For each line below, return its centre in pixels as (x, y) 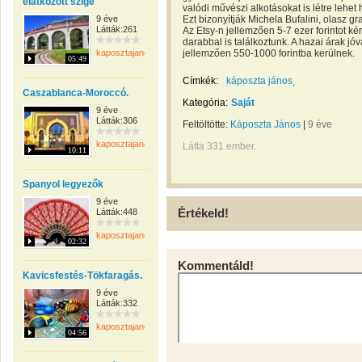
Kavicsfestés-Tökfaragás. (82, 276)
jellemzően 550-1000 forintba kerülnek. (269, 53)
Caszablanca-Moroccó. (76, 93)
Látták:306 (117, 120)
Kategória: (205, 103)
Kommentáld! (216, 265)
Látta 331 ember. (219, 146)
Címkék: (200, 81)
